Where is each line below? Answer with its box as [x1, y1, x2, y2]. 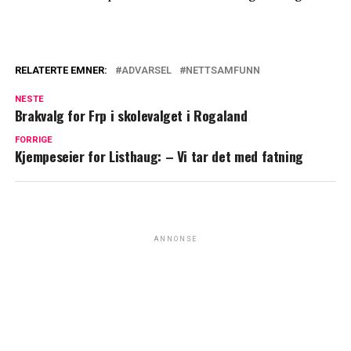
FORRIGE [14, 135, 52, 145]
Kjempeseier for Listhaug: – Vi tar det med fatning [14, 146, 304, 166]
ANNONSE [153, 235, 198, 243]
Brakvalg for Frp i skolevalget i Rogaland [14, 105, 248, 125]
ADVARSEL [121, 64, 172, 76]
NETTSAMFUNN [185, 64, 260, 76]
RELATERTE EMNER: [14, 64, 107, 76]
